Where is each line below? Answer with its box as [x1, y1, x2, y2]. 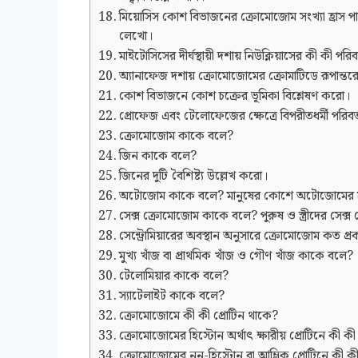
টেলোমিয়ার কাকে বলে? [119, 266, 229, 287]
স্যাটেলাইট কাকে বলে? [119, 286, 225, 307]
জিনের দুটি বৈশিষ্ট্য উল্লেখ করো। [119, 166, 268, 187]
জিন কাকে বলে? [119, 146, 197, 167]
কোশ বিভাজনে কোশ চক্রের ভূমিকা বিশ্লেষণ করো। [119, 86, 351, 107]
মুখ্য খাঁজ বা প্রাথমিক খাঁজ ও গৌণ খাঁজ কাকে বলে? [119, 246, 354, 267]
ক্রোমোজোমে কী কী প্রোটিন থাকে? [119, 306, 279, 327]
